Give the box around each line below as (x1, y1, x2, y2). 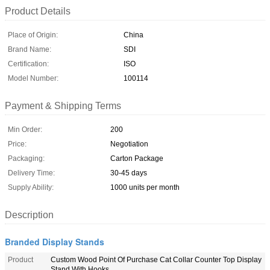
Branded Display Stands (5, 235, 104, 248)
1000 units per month (110, 183, 180, 192)
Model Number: (8, 74, 58, 83)
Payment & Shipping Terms (5, 100, 121, 111)
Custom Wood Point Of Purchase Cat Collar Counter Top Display (51, 255, 262, 264)
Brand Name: (8, 45, 51, 54)
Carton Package (110, 154, 163, 163)
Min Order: (8, 125, 42, 134)
